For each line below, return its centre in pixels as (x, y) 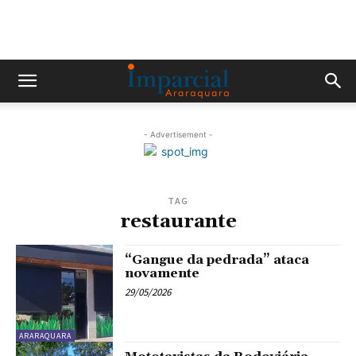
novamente (163, 273)
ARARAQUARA (45, 336)
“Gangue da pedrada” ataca (217, 260)
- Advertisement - (178, 134)
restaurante (178, 222)
